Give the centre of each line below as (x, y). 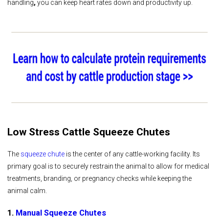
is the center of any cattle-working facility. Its (132, 154)
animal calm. (27, 190)
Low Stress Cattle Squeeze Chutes (89, 132)
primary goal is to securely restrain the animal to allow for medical (108, 166)
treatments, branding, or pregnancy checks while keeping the (99, 178)
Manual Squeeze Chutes (61, 213)
